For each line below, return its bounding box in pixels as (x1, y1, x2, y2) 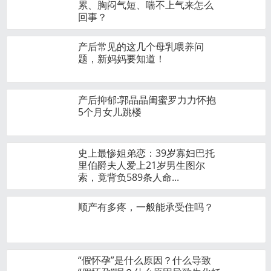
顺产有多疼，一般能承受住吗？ (78, 200, 214, 214)
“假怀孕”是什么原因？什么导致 (78, 253, 211, 267)
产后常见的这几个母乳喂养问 (78, 40, 204, 53)
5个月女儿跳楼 (78, 105, 142, 119)
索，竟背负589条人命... (78, 171, 179, 184)
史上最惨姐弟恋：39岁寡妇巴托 (78, 146, 215, 160)
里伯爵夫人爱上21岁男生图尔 (78, 158, 205, 172)
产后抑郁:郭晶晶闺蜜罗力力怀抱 (78, 93, 216, 106)
